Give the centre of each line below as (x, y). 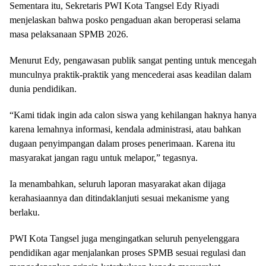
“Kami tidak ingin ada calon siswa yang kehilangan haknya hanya (133, 115)
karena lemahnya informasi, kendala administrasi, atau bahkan (125, 129)
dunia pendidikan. (43, 89)
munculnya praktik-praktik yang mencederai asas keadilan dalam (130, 75)
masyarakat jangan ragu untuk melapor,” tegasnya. (104, 158)
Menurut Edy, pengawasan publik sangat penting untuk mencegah (133, 60)
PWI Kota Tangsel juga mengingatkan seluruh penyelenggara (124, 238)
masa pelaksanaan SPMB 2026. (69, 34)
